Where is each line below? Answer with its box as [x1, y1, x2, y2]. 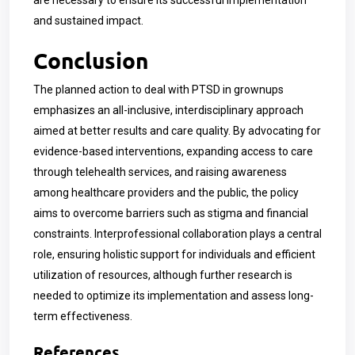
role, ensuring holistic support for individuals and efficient [33, 248, 315, 261]
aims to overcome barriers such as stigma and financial [33, 207, 308, 219]
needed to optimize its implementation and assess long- [33, 289, 314, 302]
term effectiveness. [33, 310, 132, 323]
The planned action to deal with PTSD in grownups [33, 83, 284, 96]
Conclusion [33, 46, 148, 74]
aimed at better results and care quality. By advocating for [33, 124, 321, 137]
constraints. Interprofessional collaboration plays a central [33, 227, 322, 240]
